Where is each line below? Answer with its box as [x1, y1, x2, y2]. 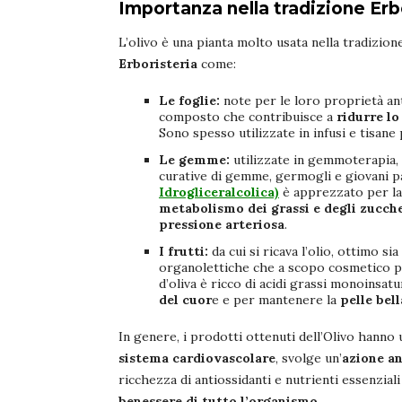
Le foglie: [159, 92, 223, 109]
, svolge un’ [275, 349, 342, 366]
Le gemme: [159, 151, 233, 168]
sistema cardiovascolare [118, 349, 275, 366]
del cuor [159, 291, 212, 308]
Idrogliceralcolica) [159, 183, 279, 200]
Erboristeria [118, 55, 197, 72]
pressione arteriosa [159, 215, 284, 232]
